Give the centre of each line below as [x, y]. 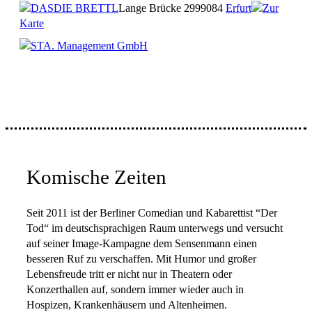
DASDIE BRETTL [75, 8]
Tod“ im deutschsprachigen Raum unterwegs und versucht [155, 228]
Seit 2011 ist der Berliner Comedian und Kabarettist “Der [152, 213]
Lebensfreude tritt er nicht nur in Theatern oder [129, 274]
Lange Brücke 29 [157, 8]
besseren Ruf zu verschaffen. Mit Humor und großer [141, 259]
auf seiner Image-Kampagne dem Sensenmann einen [142, 243]
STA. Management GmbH [89, 46]
